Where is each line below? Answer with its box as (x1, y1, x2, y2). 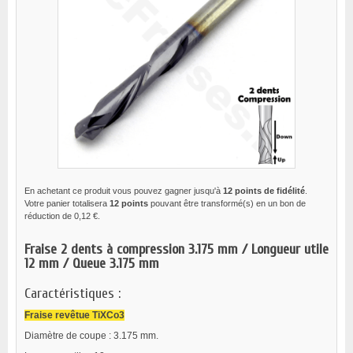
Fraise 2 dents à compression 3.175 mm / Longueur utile (24, 241, 329, 258)
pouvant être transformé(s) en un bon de (148, 199, 306, 208)
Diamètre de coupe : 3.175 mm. (24, 330, 158, 341)
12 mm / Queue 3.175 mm (24, 255, 159, 272)
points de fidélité (232, 186, 305, 195)
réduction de (24, 211, 74, 221)
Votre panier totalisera (24, 199, 110, 208)
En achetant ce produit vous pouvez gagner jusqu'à (24, 186, 223, 195)
